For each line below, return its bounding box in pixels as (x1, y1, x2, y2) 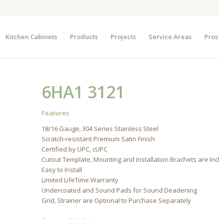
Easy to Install (42, 165, 83, 175)
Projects (110, 32, 136, 41)
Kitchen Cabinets (5, 32, 57, 41)
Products (69, 32, 98, 41)
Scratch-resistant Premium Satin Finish (42, 134, 155, 144)
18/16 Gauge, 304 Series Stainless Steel (42, 124, 159, 133)
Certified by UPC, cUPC (42, 145, 108, 154)
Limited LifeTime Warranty (42, 175, 119, 185)
